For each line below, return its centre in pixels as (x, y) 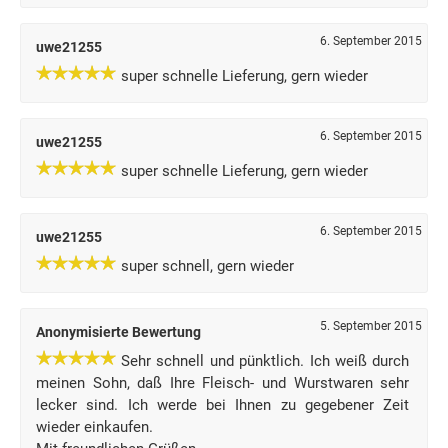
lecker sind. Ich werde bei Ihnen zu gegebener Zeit (223, 405)
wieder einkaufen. (94, 427)
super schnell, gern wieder (207, 266)
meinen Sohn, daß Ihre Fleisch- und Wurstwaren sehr (223, 383)
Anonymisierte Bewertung (118, 332)
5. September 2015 (371, 326)
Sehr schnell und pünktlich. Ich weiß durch (265, 361)
